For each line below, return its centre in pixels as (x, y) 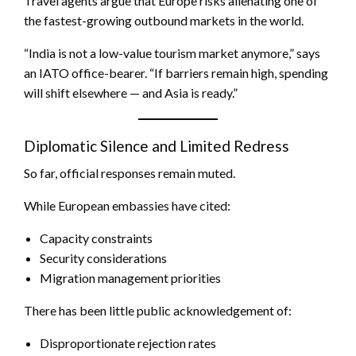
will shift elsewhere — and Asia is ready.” (131, 93)
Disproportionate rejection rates (128, 343)
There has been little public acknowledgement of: (158, 310)
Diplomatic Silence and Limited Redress (157, 146)
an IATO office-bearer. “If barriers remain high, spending (176, 73)
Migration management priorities (130, 278)
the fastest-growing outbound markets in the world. (164, 20)
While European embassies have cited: (127, 205)
